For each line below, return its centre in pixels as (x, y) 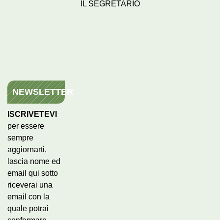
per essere (26, 126)
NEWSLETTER (43, 92)
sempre (20, 137)
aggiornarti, (27, 149)
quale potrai (28, 208)
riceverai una (30, 185)
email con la (28, 196)
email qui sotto (33, 173)
